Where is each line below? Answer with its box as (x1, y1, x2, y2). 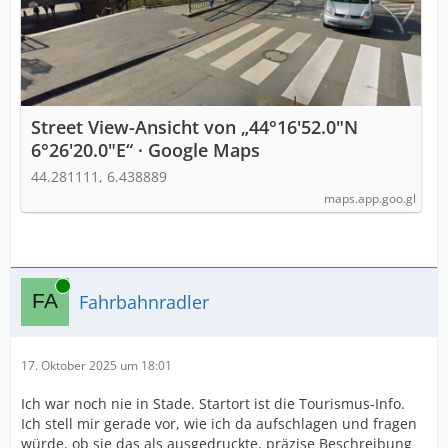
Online (21, 277, 57, 294)
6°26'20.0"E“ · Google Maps (31, 138, 260, 162)
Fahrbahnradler (79, 289, 209, 314)
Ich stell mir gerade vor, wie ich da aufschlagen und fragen (21, 414, 417, 433)
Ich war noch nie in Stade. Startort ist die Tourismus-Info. (21, 394, 405, 413)
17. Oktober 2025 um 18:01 (21, 357, 172, 374)
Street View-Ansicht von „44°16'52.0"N (31, 115, 358, 139)
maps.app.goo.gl (324, 190, 416, 207)
